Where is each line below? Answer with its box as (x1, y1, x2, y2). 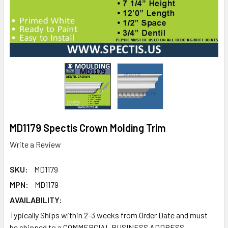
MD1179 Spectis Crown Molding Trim (10, 122, 165, 134)
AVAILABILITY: (10, 194, 62, 205)
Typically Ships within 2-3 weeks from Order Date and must (10, 210, 208, 220)
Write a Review (10, 139, 61, 149)
